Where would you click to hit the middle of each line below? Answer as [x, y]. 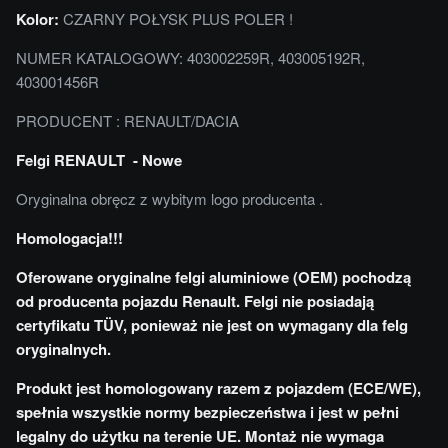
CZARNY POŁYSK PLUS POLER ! [176, 18]
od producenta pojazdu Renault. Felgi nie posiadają [195, 300]
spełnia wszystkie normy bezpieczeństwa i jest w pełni [207, 411]
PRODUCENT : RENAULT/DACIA [127, 120]
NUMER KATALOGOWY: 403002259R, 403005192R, [190, 57]
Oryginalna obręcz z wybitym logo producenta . [169, 198]
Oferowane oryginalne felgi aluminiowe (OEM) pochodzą [213, 276]
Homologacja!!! [69, 237]
